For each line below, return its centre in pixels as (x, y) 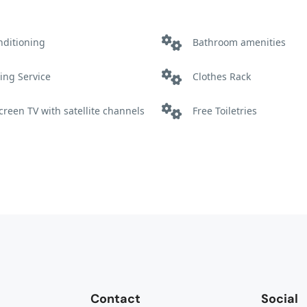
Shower (209, 179)
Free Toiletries (224, 111)
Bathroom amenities (239, 42)
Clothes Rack (221, 76)
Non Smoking (223, 145)
